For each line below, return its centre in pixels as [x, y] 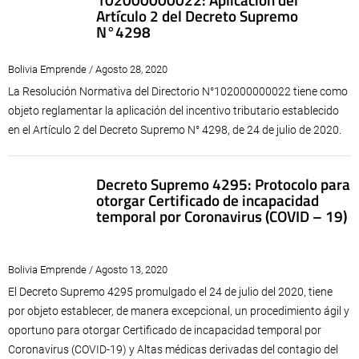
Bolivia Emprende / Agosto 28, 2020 [88, 69]
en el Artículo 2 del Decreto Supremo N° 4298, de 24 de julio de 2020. [175, 130]
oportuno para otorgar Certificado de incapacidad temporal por [165, 330]
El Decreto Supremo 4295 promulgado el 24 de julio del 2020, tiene [170, 292]
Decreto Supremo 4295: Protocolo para [223, 184]
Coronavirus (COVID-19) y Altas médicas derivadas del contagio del [173, 349]
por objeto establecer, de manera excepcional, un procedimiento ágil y [179, 311]
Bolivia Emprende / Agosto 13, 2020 [88, 270]
